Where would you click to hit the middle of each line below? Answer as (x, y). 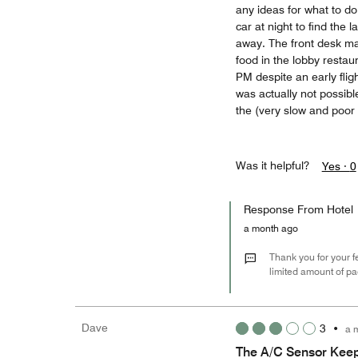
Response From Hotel (298, 209)
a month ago (274, 228)
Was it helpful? (272, 165)
